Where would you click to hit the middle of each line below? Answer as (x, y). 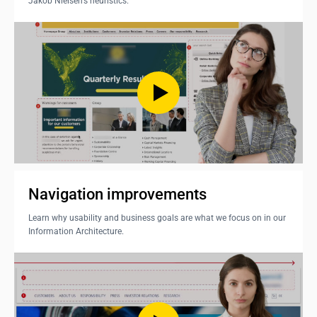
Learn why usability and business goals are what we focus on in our (157, 218)
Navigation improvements (117, 194)
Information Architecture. (76, 231)
